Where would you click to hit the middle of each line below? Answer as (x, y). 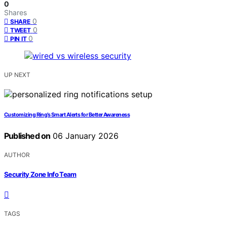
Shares (15, 13)
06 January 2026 (85, 136)
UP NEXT (17, 75)
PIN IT (18, 39)
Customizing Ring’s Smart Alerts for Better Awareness (67, 115)
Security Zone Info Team (40, 174)
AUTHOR (17, 155)
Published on (27, 136)
